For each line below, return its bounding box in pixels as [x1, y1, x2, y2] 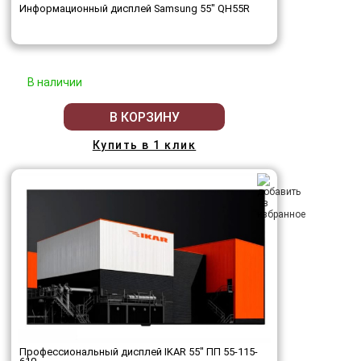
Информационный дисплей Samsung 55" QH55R [19, 2, 250, 15]
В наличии [27, 76, 82, 89]
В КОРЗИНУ [109, 109, 180, 125]
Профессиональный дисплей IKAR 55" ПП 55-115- [19, 346, 258, 358]
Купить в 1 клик [92, 139, 197, 152]
